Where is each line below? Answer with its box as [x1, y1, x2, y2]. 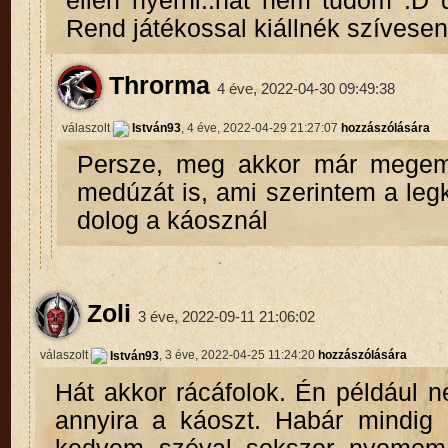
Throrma [101, 72, 210, 100]
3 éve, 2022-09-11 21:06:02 [137, 307, 315, 325]
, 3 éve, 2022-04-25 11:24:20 [158, 348, 318, 363]
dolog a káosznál [76, 207, 268, 235]
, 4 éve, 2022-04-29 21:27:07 [180, 121, 341, 136]
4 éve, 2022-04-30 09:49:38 [216, 80, 395, 98]
